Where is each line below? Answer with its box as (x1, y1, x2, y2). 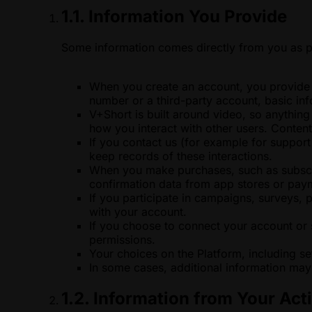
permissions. (89, 232, 155, 247)
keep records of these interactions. (89, 148, 272, 163)
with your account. (89, 204, 187, 219)
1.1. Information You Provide (61, 6, 287, 26)
